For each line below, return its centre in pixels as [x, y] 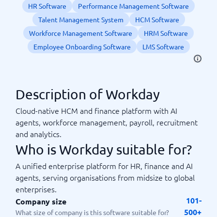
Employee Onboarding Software [82, 46]
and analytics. [39, 134]
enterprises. [36, 189]
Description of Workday [88, 94]
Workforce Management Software [81, 33]
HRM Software [166, 33]
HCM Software [157, 19]
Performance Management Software [133, 6]
